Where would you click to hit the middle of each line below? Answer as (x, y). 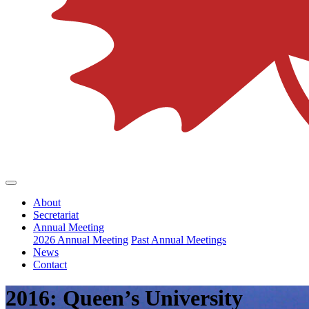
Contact (50, 265)
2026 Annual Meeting (81, 240)
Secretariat (56, 215)
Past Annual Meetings (179, 240)
